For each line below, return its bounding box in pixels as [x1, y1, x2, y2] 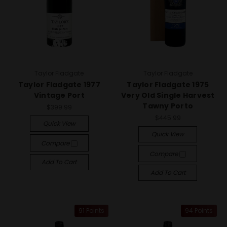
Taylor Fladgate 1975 [127, 80, 209, 90]
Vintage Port [33, 90, 85, 100]
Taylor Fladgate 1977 [18, 80, 100, 90]
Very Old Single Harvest [121, 90, 215, 100]
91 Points [78, 206, 104, 215]
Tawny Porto [142, 101, 194, 111]
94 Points [185, 206, 213, 215]
